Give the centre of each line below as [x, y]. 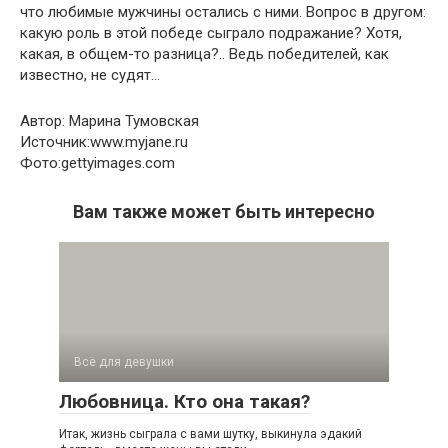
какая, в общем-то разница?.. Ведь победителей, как [204, 54]
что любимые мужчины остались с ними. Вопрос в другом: [223, 12]
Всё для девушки [124, 362]
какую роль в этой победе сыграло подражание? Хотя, [211, 33]
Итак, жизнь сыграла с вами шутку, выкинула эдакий [210, 434]
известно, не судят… [90, 75]
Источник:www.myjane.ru [104, 142]
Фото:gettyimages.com [97, 163]
